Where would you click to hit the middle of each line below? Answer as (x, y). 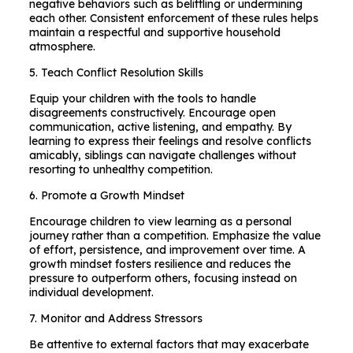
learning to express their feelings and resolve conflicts (170, 141)
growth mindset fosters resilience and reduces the (160, 264)
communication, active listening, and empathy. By (160, 127)
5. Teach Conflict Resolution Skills (116, 72)
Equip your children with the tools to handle (142, 98)
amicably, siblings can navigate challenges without (162, 155)
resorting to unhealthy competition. (121, 169)
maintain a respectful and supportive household (154, 32)
